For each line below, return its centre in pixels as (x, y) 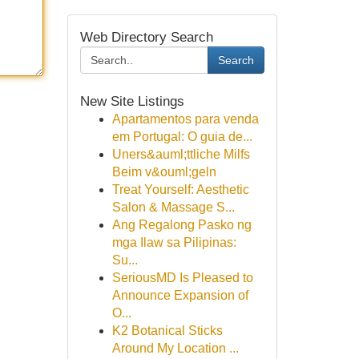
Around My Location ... (175, 348)
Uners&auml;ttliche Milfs (181, 154)
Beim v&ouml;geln (164, 172)
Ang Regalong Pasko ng (182, 225)
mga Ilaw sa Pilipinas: (174, 242)
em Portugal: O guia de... (182, 137)
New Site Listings (132, 101)
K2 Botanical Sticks (167, 331)
